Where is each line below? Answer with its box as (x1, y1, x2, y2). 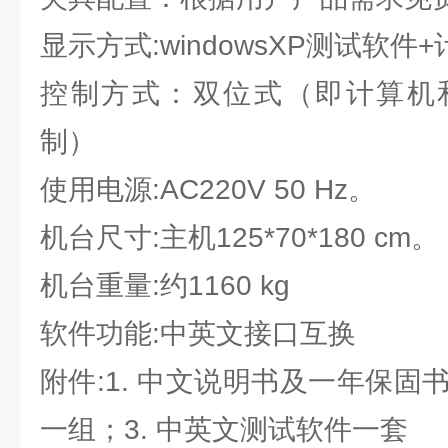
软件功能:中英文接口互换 (40, 318, 356, 349)
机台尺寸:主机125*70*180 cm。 (40, 222, 439, 253)
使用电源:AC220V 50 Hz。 (40, 174, 376, 205)
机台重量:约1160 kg (40, 270, 290, 301)
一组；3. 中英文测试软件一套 (40, 414, 408, 445)
